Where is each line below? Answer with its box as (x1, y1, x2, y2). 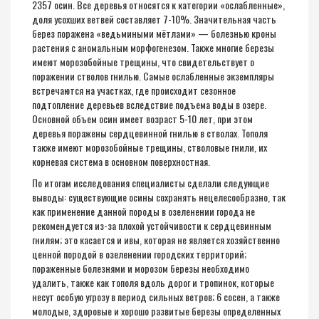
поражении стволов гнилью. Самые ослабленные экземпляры (32, 68, 274, 83)
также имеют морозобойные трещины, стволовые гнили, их (32, 140, 267, 155)
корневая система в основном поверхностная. (32, 154, 210, 169)
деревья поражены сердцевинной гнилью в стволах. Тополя (32, 125, 268, 140)
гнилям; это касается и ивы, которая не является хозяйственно (32, 232, 280, 247)
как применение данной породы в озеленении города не (32, 204, 255, 219)
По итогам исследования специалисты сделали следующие (32, 175, 269, 190)
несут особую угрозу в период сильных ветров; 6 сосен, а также (32, 289, 280, 304)
